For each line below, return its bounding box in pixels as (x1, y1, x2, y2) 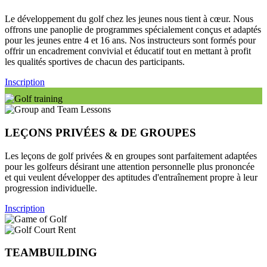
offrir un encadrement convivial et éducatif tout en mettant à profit (5, 46, 251, 57)
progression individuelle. (5, 182, 97, 193)
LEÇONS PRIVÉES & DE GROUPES (5, 126, 196, 139)
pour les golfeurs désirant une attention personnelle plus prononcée (5, 161, 254, 172)
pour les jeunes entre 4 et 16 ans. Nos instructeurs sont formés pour (5, 35, 256, 46)
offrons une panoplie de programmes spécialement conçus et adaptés (5, 24, 261, 35)
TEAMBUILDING (5, 246, 97, 259)
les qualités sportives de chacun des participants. (5, 57, 185, 67)
